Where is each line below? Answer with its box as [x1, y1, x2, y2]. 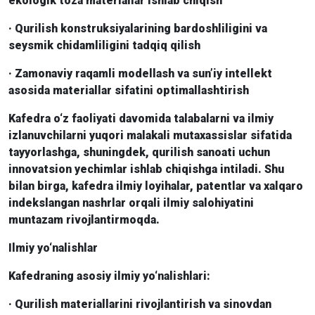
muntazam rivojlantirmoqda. [8, 213, 160, 226]
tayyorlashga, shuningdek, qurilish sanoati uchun [8, 146, 270, 159]
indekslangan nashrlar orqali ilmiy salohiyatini [8, 196, 254, 210]
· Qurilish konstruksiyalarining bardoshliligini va [8, 22, 267, 35]
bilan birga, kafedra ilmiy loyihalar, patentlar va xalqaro [8, 179, 303, 193]
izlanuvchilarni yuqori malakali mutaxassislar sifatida [8, 129, 292, 142]
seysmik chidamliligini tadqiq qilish [8, 39, 200, 52]
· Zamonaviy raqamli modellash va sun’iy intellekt [8, 67, 272, 80]
